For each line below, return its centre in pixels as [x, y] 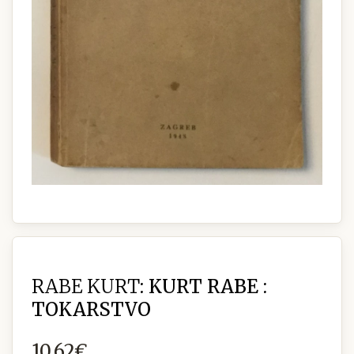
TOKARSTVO [91, 310]
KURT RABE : [205, 287]
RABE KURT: [88, 287]
